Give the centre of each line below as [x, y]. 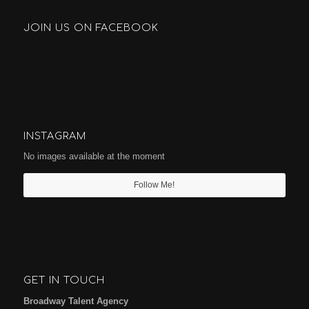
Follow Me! [154, 185]
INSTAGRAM [54, 136]
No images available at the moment [94, 157]
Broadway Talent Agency [76, 301]
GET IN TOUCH [64, 280]
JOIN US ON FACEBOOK [91, 28]
